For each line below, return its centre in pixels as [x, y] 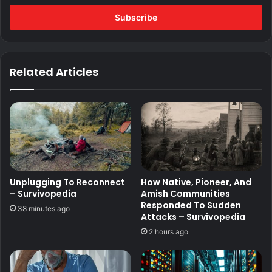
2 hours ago [168, 231]
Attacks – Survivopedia [193, 216]
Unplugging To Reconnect [67, 182]
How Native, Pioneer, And [196, 182]
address [24, 17]
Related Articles [54, 72]
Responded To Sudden [191, 205]
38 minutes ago [44, 208]
